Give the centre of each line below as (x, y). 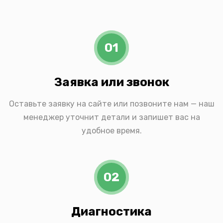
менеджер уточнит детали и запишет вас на (111, 117)
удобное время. (111, 130)
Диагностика (111, 211)
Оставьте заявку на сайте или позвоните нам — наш (111, 104)
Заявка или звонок (111, 82)
